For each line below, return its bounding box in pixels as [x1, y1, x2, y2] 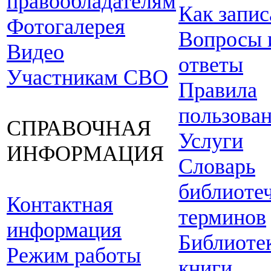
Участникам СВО [7, 65, 168, 90]
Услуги [178, 129, 243, 153]
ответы [178, 53, 243, 77]
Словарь [178, 154, 255, 178]
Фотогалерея [7, 15, 125, 39]
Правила [178, 78, 257, 102]
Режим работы [7, 243, 141, 267]
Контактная [7, 192, 113, 217]
